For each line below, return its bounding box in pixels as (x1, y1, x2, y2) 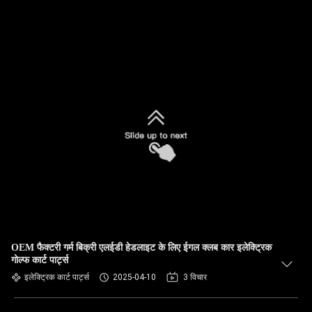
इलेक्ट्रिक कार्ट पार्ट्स (24, 272, 89, 282)
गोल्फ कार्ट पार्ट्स (11, 255, 68, 265)
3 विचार (183, 272, 207, 282)
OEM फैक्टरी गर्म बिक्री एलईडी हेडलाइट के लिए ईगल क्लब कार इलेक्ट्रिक (11, 242, 272, 253)
